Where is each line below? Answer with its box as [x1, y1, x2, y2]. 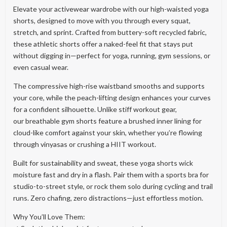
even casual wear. [13, 63, 68, 71]
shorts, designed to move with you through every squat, [13, 16, 191, 25]
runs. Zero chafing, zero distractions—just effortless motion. [13, 194, 203, 202]
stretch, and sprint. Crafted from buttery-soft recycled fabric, [13, 28, 207, 36]
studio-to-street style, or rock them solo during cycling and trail [13, 182, 213, 191]
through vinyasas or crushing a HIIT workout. [13, 140, 156, 148]
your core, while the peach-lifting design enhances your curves [13, 93, 211, 102]
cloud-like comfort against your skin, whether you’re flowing [13, 128, 202, 137]
